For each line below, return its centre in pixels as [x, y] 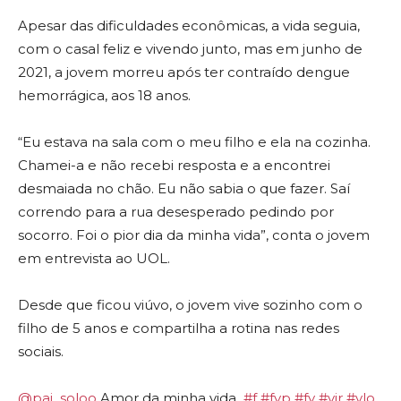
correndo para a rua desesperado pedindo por [176, 211]
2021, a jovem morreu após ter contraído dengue [184, 72]
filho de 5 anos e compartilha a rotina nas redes [179, 328]
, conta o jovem [318, 235]
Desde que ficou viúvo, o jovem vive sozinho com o [190, 304]
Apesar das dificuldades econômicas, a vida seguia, [189, 25]
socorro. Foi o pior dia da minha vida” [142, 235]
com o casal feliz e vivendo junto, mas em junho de [190, 48]
